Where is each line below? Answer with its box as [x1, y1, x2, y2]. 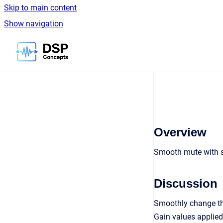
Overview [154, 125, 207, 139]
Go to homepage [68, 40, 126, 50]
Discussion [154, 177, 218, 190]
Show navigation [4, 19, 63, 28]
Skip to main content [4, 3, 77, 12]
